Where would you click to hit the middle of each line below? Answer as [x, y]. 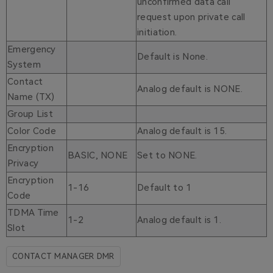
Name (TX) [31, 97]
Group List [30, 114]
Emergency [32, 50]
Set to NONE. [167, 156]
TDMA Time [33, 213]
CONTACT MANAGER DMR [63, 257]
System [24, 65]
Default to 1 [165, 188]
